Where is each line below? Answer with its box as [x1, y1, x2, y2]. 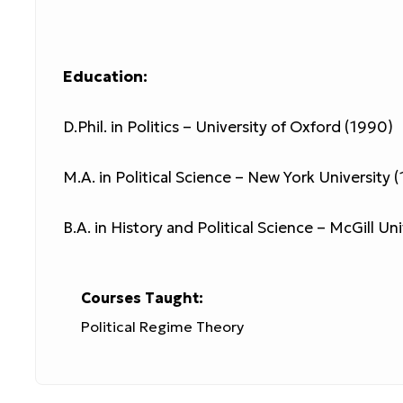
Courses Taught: [81, 288, 203, 307]
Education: [63, 66, 148, 86]
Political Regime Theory [81, 317, 244, 336]
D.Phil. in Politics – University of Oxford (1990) [63, 116, 393, 137]
